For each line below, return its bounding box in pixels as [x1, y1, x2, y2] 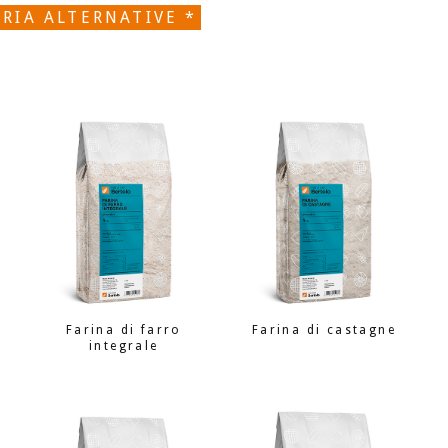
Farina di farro [65, 323, 182, 338]
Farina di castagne [251, 323, 396, 338]
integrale [89, 339, 159, 354]
